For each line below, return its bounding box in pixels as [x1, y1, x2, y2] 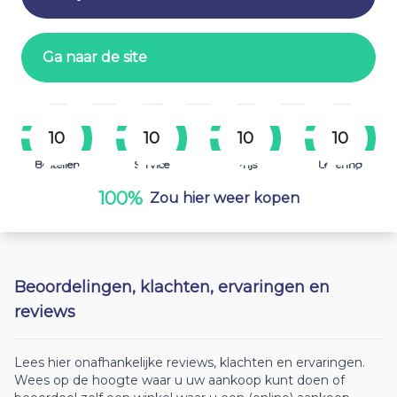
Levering [317, 158, 362, 171]
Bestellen [34, 158, 80, 171]
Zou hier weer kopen [149, 190, 300, 206]
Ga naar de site [43, 49, 147, 66]
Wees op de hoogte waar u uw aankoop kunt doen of [14, 372, 345, 388]
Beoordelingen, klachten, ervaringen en [14, 277, 330, 297]
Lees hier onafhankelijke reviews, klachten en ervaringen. [14, 354, 365, 370]
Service [133, 158, 169, 171]
